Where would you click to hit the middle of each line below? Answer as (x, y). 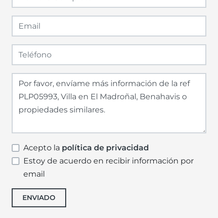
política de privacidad (105, 148)
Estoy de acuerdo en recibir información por (109, 161)
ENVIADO (39, 198)
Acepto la (43, 148)
